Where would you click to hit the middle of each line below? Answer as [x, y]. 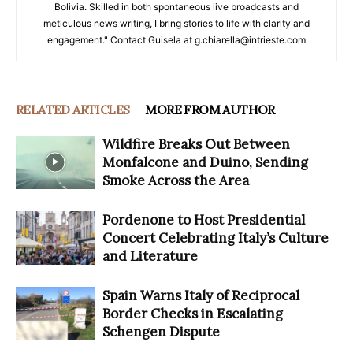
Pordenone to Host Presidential [204, 219]
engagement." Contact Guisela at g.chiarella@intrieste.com [176, 39]
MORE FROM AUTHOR [210, 109]
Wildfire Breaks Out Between [196, 144]
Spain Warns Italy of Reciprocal [201, 295]
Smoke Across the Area [176, 180]
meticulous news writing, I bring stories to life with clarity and [176, 23]
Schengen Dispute [161, 331]
